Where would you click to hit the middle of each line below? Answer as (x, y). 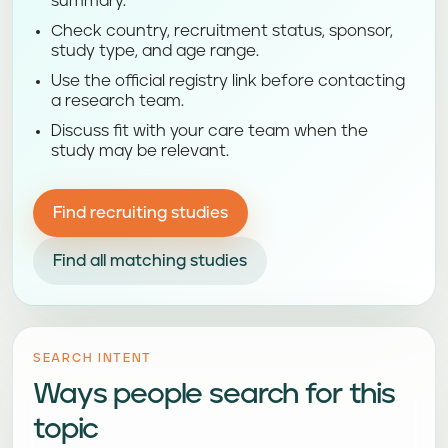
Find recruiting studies (140, 213)
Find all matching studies (150, 261)
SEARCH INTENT (93, 358)
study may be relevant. (140, 151)
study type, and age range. (155, 51)
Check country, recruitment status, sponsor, (222, 31)
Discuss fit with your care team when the (209, 131)
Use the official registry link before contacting (228, 81)
